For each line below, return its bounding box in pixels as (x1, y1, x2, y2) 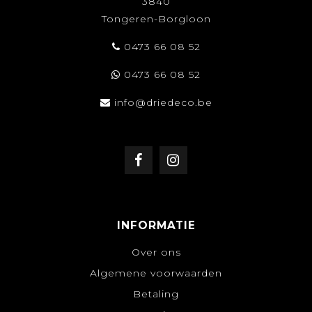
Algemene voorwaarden (90, 266, 222, 279)
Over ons (131, 245, 181, 258)
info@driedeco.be (114, 95, 212, 109)
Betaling (133, 287, 179, 300)
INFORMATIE (116, 218, 196, 232)
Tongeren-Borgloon (101, 12, 211, 25)
